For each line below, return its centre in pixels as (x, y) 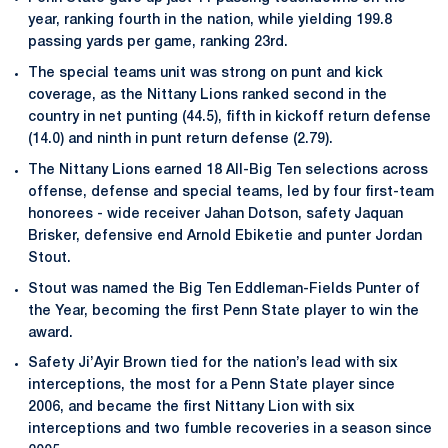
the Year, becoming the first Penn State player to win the (223, 311)
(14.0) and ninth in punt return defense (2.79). (180, 139)
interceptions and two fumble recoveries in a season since (230, 430)
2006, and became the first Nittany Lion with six (191, 408)
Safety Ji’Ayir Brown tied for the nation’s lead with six (213, 364)
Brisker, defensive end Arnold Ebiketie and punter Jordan (225, 236)
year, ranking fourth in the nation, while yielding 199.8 (210, 21)
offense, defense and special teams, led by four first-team (231, 192)
